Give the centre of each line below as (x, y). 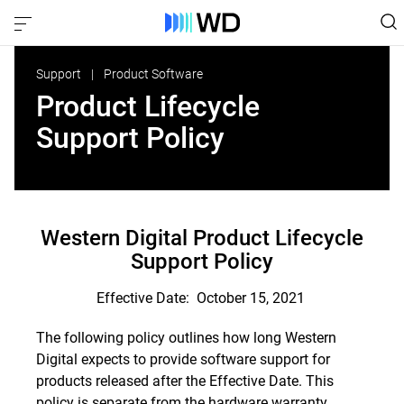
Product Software (153, 74)
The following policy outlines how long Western (186, 338)
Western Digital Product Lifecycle (202, 238)
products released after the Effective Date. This (185, 381)
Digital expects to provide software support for (183, 359)
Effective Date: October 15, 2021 (202, 298)
